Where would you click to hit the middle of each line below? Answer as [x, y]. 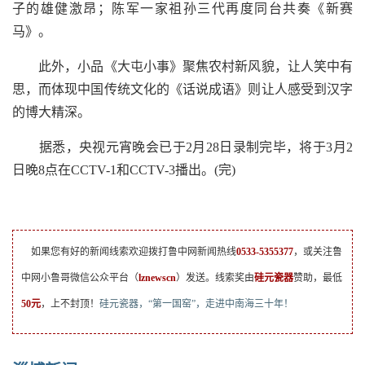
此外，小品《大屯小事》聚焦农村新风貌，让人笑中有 [182, 66]
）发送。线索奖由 [215, 277]
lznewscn [157, 277]
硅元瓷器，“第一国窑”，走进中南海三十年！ [196, 303]
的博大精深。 [51, 112]
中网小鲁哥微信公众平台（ [80, 277]
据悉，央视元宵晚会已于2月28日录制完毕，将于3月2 [182, 147]
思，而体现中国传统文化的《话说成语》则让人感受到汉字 [182, 89]
